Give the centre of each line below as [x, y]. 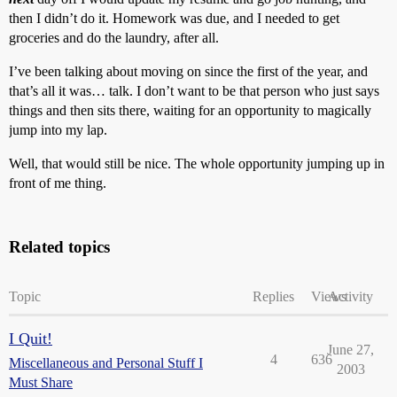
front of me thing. [58, 183]
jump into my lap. [58, 130]
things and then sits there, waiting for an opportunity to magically [190, 110]
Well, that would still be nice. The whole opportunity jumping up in [197, 163]
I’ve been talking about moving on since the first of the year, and [188, 71]
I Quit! [31, 339]
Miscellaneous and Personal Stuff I [106, 363]
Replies [273, 296]
